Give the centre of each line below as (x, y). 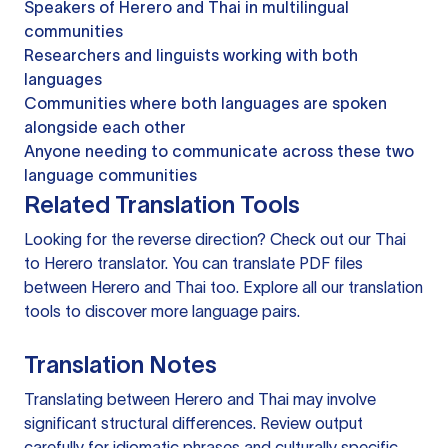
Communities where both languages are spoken (205, 103)
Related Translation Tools (162, 205)
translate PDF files (297, 263)
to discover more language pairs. (180, 311)
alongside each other (105, 127)
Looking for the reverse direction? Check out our (199, 239)
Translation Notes (120, 365)
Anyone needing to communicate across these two (219, 151)
